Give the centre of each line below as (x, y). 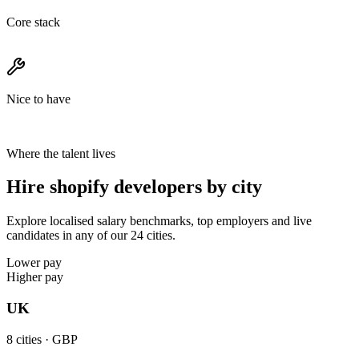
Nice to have (38, 99)
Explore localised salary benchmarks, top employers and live (159, 221)
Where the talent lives (61, 153)
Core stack (33, 22)
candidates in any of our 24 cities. (91, 236)
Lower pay (34, 263)
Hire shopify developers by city (134, 187)
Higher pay (35, 277)
